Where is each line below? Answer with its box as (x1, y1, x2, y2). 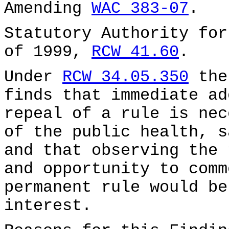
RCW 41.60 (91, 43, 179, 61)
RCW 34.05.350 (62, 68, 189, 86)
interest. (4, 197, 91, 215)
